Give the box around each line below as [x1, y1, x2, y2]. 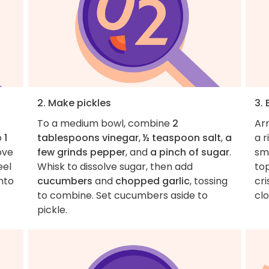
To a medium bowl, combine [37, 116, 172, 130]
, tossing [189, 174, 228, 188]
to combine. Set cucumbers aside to [37, 188, 208, 202]
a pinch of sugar [150, 145, 229, 159]
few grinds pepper [37, 145, 125, 159]
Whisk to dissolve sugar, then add [37, 159, 193, 174]
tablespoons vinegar [37, 130, 139, 145]
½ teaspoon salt [142, 130, 221, 145]
